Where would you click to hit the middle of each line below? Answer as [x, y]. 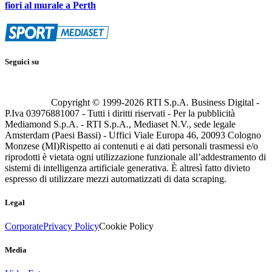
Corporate [24, 226]
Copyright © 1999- [88, 102]
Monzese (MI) [32, 146]
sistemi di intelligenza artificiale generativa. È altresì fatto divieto [127, 168]
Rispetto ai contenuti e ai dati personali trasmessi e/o [159, 146]
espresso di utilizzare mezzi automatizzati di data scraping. [116, 178]
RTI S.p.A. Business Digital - [202, 102]
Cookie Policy [126, 226]
